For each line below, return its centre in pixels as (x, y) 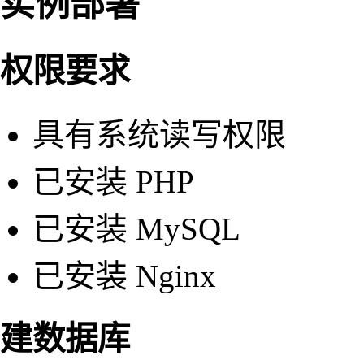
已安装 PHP (113, 181)
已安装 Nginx (124, 275)
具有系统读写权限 (159, 134)
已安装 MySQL (136, 228)
